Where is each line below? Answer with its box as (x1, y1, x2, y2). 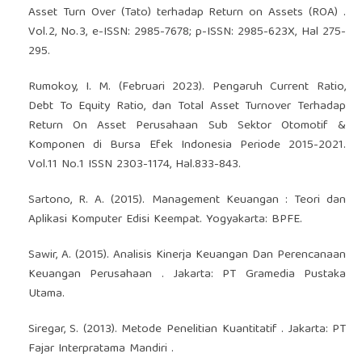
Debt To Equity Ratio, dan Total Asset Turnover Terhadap (27, 95, 347, 117)
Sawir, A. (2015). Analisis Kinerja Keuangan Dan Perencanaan (27, 244, 347, 266)
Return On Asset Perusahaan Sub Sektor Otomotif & (27, 115, 347, 137)
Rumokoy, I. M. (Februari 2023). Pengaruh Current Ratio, (27, 76, 347, 98)
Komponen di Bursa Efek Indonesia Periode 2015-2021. (27, 134, 347, 156)
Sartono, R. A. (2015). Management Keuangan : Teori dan (27, 189, 347, 211)
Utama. (27, 283, 65, 305)
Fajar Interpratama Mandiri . (27, 338, 174, 360)
